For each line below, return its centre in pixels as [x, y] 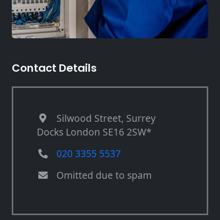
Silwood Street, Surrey [106, 118]
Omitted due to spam [104, 175]
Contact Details [54, 68]
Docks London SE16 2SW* [94, 132]
